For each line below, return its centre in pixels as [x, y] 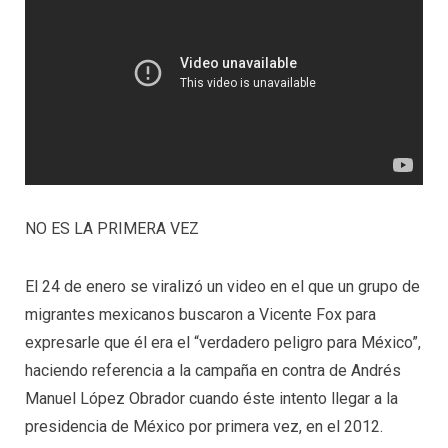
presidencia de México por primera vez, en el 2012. [204, 426]
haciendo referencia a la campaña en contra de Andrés [213, 370]
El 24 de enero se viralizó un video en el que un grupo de [222, 286]
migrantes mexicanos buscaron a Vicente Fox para [200, 314]
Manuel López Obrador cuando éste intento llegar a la [211, 398]
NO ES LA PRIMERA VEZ [112, 228]
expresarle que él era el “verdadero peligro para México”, [223, 342]
